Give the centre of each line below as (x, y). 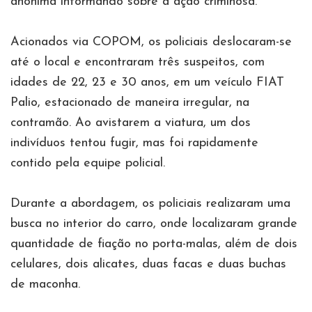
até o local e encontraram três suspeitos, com (138, 62)
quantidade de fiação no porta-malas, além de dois (154, 244)
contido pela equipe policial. (88, 163)
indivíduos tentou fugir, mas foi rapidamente (134, 143)
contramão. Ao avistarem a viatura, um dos (131, 123)
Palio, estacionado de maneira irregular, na (130, 102)
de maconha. (45, 284)
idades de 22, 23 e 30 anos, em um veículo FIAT (147, 82)
